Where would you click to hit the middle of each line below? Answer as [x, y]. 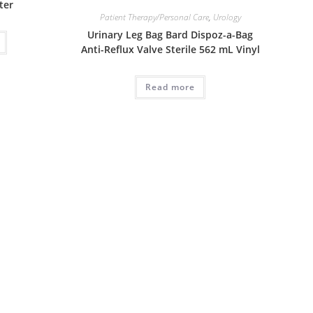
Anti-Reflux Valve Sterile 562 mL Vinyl [170, 50]
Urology [227, 17]
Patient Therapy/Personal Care [154, 17]
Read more [170, 87]
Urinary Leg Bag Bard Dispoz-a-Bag [170, 35]
